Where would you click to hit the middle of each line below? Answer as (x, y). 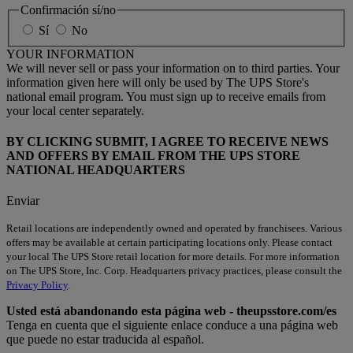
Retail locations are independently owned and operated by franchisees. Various (174, 229)
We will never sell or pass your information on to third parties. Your (173, 68)
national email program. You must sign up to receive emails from (166, 96)
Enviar (23, 201)
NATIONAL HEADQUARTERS (96, 169)
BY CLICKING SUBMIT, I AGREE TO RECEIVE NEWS (167, 141)
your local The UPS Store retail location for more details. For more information (173, 257)
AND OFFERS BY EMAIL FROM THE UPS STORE (153, 155)
